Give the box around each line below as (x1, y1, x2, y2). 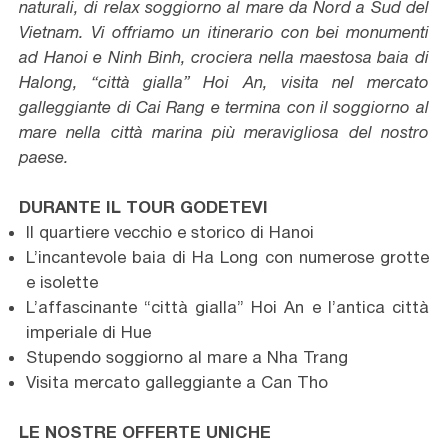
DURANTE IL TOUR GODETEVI (19, 197, 269, 218)
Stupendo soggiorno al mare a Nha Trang (25, 347, 348, 368)
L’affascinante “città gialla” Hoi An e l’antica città (25, 297, 429, 318)
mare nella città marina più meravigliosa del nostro (19, 122, 429, 143)
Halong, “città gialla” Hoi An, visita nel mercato (19, 72, 429, 93)
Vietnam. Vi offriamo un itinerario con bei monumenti (19, 22, 429, 43)
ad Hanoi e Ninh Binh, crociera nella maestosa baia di (19, 47, 429, 68)
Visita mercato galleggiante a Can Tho (25, 372, 328, 393)
